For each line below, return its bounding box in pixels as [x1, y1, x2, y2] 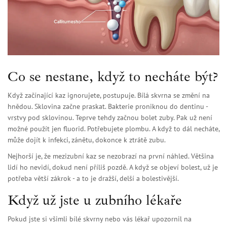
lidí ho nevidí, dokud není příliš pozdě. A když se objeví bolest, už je [8, 163, 218, 172]
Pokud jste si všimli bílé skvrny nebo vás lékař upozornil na [8, 214, 192, 224]
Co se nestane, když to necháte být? [8, 67, 218, 86]
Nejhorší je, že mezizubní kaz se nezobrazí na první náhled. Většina [8, 152, 214, 161]
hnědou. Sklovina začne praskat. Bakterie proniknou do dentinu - [8, 102, 208, 111]
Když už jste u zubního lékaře [8, 191, 182, 209]
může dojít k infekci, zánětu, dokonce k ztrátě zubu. [8, 135, 166, 145]
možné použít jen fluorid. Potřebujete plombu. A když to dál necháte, [8, 124, 219, 134]
